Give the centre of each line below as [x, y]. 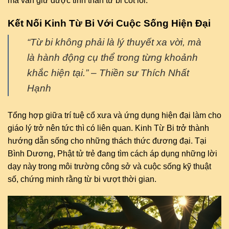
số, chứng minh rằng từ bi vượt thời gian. [82, 179]
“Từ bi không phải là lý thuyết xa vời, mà [114, 42]
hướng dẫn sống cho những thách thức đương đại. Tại [107, 141]
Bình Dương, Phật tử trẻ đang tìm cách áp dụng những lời [112, 153]
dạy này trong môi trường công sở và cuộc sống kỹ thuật [109, 166]
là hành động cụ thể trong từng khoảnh [112, 57]
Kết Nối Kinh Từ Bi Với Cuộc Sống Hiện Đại [109, 24]
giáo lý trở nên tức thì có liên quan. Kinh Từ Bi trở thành [108, 128]
